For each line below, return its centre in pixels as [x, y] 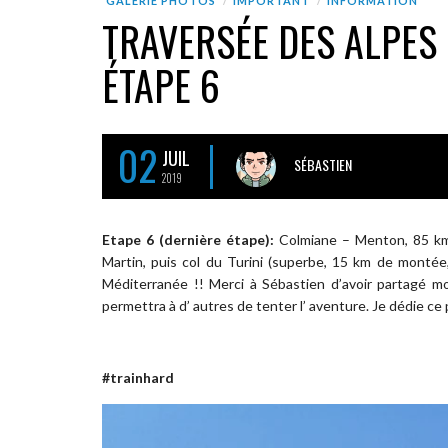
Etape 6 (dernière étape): [188, 239]
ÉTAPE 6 [161, 85]
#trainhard [138, 377]
